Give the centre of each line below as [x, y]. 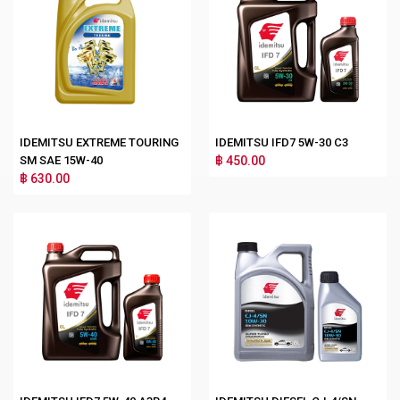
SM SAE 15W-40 [61, 160]
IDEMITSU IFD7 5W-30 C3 [282, 142]
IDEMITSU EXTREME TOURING [99, 142]
